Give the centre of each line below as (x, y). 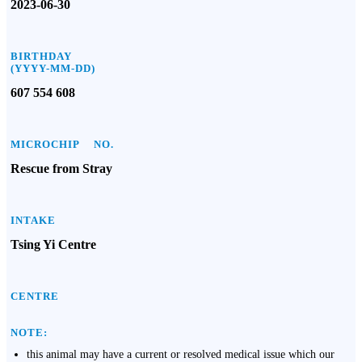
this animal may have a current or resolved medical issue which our (181, 354)
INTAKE (33, 220)
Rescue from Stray (61, 168)
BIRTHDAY (41, 56)
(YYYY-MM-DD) (53, 68)
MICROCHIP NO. (62, 144)
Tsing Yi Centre (53, 244)
